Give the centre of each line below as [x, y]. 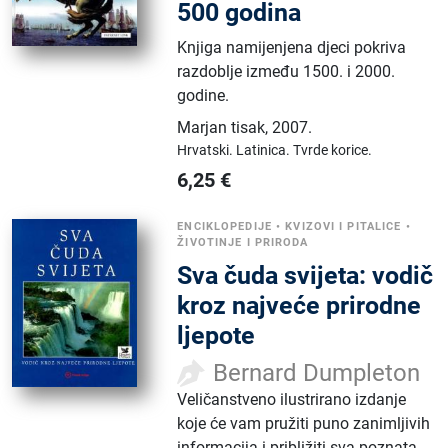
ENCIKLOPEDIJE [224, 226]
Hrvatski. [207, 149]
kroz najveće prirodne [299, 305]
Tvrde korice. [333, 149]
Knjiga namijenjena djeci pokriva [292, 47]
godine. [203, 95]
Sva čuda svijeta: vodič [305, 275]
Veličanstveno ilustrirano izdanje [292, 399]
